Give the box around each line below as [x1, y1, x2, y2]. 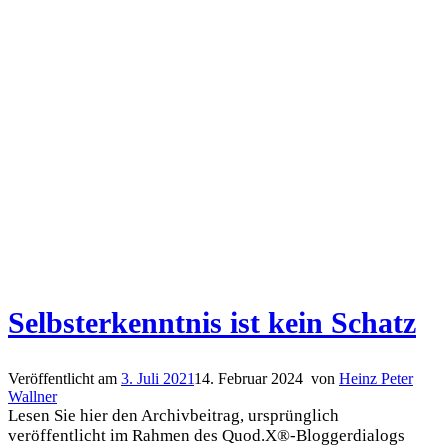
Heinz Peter [339, 369, 413, 387]
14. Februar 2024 [194, 369, 303, 387]
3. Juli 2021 [121, 369, 194, 387]
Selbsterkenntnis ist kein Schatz [8, 305, 416, 339]
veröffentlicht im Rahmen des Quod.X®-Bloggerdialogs [8, 425, 405, 445]
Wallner [8, 387, 57, 405]
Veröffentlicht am [8, 369, 121, 387]
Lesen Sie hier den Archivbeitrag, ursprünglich [8, 405, 339, 425]
